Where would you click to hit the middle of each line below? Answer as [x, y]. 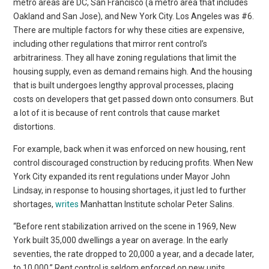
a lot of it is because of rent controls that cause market [117, 113]
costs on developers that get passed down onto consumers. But [134, 99]
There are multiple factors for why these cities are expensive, [129, 30]
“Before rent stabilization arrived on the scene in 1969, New [125, 226]
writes [67, 204]
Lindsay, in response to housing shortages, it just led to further [130, 190]
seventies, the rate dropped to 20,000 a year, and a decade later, [134, 254]
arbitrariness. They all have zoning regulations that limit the [125, 57]
